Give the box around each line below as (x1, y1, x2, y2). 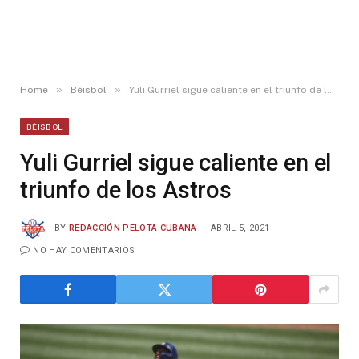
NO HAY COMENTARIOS (33, 245, 135, 256)
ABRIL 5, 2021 (210, 222, 270, 233)
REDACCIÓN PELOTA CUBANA (69, 222, 197, 233)
